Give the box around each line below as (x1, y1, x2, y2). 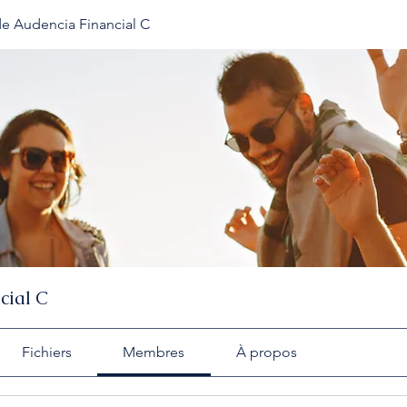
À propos (235, 343, 297, 361)
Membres (123, 343, 185, 361)
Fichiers (21, 343, 72, 361)
